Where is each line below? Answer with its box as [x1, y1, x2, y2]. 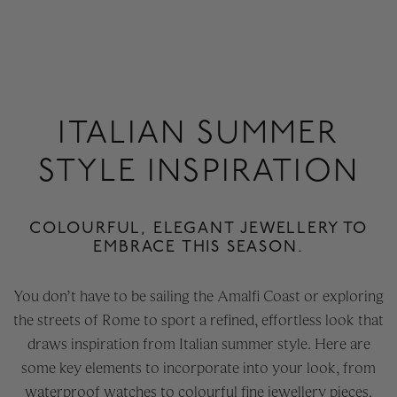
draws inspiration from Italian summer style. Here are [27, 334, 370, 354]
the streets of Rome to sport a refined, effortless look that [13, 310, 384, 331]
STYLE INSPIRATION [38, 152, 359, 191]
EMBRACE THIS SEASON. [93, 237, 304, 257]
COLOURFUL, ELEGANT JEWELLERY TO [29, 219, 368, 238]
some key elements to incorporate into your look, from [21, 358, 376, 378]
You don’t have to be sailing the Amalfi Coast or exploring [13, 286, 384, 307]
